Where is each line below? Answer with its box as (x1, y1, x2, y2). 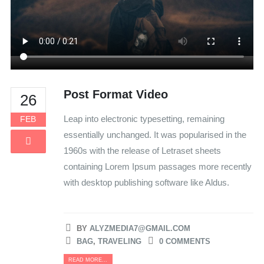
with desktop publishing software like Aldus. (63, 177, 229, 187)
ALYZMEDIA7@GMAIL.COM (89, 224, 190, 233)
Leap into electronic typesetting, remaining (63, 113, 225, 124)
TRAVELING (97, 237, 141, 246)
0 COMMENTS (159, 237, 210, 246)
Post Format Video (63, 87, 168, 101)
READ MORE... (68, 256, 108, 263)
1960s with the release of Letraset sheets (63, 145, 221, 156)
